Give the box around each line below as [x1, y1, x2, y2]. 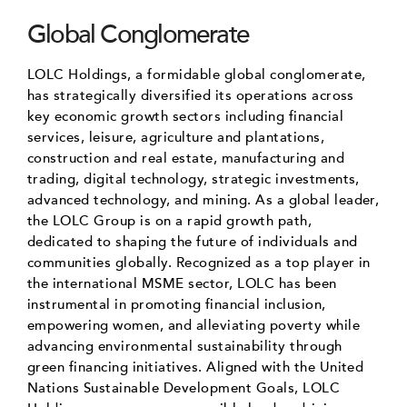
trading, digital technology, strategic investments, [27, 170, 360, 187]
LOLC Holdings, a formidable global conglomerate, [27, 65, 366, 83]
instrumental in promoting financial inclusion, [27, 295, 326, 313]
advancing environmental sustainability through [27, 337, 342, 354]
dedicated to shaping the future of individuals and [27, 233, 358, 250]
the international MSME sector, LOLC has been [27, 274, 337, 292]
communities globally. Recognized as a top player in [27, 253, 371, 271]
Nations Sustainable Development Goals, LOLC [27, 379, 341, 396]
